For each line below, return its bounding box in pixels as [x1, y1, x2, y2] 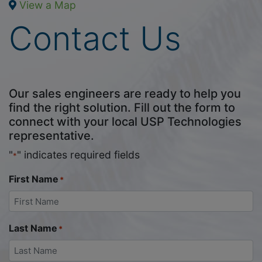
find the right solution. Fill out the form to [9, 100, 235, 115]
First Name [9, 173, 58, 185]
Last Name [9, 222, 57, 235]
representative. [9, 128, 94, 143]
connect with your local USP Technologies [9, 114, 242, 129]
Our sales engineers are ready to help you [9, 86, 241, 101]
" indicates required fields [17, 148, 140, 161]
